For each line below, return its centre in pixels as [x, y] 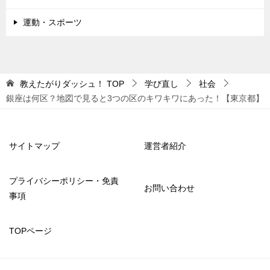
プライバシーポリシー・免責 [64, 181]
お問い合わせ [169, 188]
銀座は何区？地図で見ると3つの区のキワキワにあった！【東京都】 [135, 98]
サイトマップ [34, 146]
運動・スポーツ [52, 22]
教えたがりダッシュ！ [62, 83]
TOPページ [30, 231]
